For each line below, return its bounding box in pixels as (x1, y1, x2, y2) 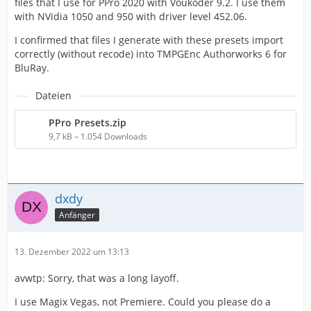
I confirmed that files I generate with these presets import (15, 33, 283, 47)
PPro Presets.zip (49, 116, 126, 129)
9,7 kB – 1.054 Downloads (49, 131, 147, 142)
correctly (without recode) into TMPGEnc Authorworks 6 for (15, 47, 287, 60)
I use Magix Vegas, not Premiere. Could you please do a (15, 295, 271, 308)
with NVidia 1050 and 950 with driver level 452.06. (15, 10, 247, 23)
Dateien (35, 89, 72, 102)
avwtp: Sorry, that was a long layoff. (15, 271, 179, 285)
